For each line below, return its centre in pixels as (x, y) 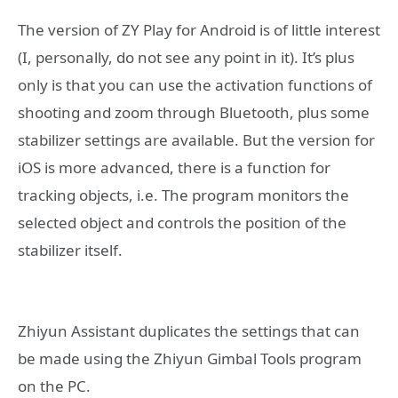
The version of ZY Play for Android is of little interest (199, 30)
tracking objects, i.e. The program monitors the (183, 195)
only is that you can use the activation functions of (195, 85)
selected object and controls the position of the (182, 223)
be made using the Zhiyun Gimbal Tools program (190, 359)
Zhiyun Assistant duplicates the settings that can (189, 331)
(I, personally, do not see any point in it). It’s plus (186, 58)
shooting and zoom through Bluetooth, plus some (194, 113)
